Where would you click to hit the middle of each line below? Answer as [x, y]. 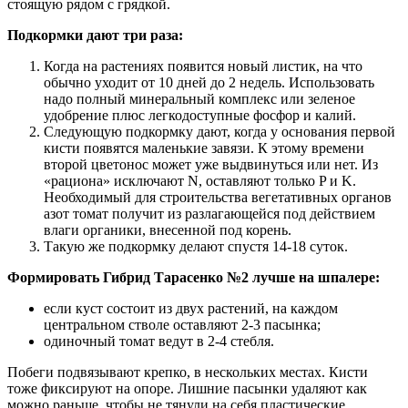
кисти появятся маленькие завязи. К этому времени [204, 148]
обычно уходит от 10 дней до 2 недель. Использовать [209, 82]
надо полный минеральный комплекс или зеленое [199, 98]
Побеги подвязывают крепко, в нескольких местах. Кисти [188, 372]
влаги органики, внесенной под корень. [168, 229]
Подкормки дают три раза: [95, 35]
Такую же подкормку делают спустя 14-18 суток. [196, 246]
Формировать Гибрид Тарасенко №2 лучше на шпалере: [194, 277]
